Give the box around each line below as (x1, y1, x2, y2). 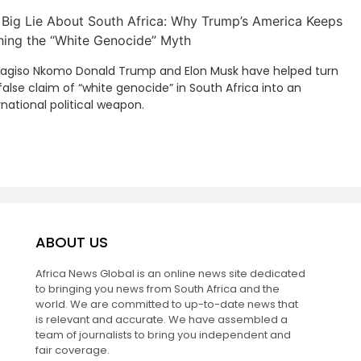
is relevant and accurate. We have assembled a (35, 312, 288, 328)
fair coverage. (35, 342, 110, 359)
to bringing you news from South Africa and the (35, 281, 280, 297)
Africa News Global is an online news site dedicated (35, 266, 305, 282)
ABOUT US (35, 232, 108, 253)
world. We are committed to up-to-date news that (35, 297, 298, 313)
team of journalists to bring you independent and (35, 327, 291, 343)
